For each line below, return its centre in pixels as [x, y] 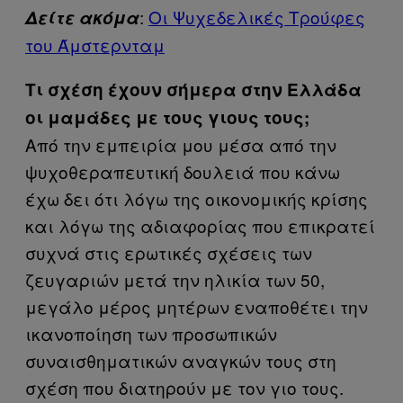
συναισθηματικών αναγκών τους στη [181, 360]
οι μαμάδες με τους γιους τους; [167, 117]
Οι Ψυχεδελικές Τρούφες [257, 17]
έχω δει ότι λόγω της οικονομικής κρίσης [197, 198]
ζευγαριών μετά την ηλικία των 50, [175, 279]
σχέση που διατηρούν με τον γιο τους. [184, 387]
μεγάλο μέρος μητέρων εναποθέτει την [197, 306]
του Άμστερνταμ [95, 45]
